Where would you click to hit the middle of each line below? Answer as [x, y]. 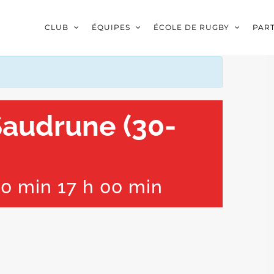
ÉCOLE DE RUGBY [191, 27]
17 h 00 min [110, 187]
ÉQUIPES [111, 27]
